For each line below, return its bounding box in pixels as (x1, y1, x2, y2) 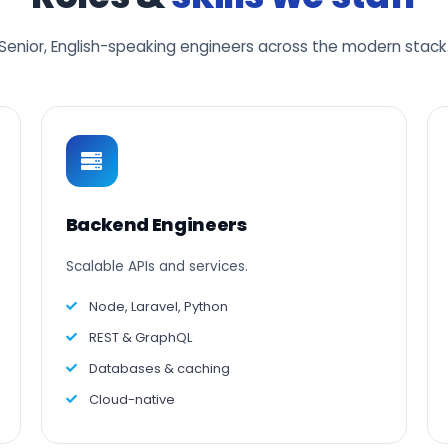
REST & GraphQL (88, 328, 192, 347)
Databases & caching (88, 359, 230, 378)
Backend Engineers (65, 212, 247, 237)
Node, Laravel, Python (88, 297, 228, 316)
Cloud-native (88, 390, 175, 409)
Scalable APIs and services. (65, 257, 248, 276)
